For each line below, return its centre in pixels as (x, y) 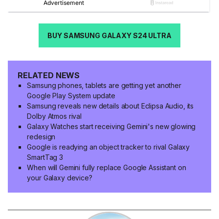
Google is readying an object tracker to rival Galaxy (109, 147)
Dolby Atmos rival (55, 116)
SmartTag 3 (45, 157)
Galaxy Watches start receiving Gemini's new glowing (111, 126)
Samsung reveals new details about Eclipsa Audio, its (110, 106)
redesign (41, 136)
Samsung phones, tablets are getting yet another (104, 85)
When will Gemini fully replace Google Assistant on (107, 167)
